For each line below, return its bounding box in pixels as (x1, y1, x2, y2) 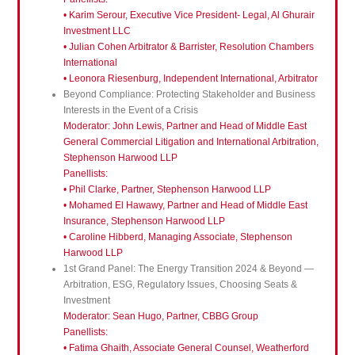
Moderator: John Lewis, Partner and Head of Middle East (63, 120, 307, 132)
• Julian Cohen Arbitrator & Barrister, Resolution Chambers (63, 41, 314, 53)
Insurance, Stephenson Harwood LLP (63, 216, 225, 227)
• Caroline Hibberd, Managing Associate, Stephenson (63, 231, 292, 243)
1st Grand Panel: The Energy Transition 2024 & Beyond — (63, 263, 314, 275)
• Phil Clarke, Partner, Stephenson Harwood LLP (63, 184, 271, 196)
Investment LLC (63, 25, 131, 37)
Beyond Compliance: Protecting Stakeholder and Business (63, 89, 315, 101)
